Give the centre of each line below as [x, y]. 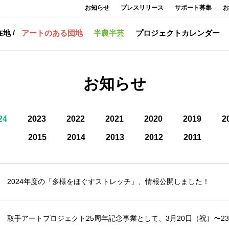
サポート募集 [193, 8]
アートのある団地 [52, 33]
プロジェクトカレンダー [177, 33]
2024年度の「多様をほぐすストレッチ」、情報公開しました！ [108, 181]
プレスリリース [142, 8]
